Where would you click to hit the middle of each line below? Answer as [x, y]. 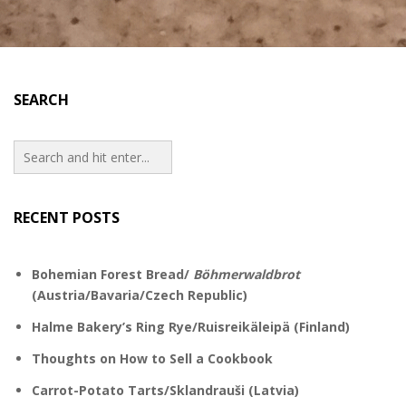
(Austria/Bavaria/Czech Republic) [140, 295]
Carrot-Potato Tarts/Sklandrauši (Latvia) [165, 390]
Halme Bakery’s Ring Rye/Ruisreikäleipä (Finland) [191, 327]
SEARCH [41, 100]
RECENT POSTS [67, 217]
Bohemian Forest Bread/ [112, 274]
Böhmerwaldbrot [246, 274]
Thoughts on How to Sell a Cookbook [152, 358]
